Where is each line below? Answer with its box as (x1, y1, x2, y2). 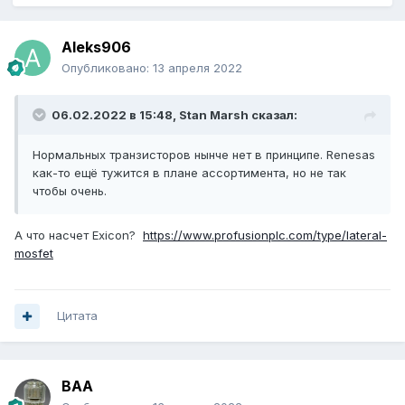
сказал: (249, 108, 297, 123)
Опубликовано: (61, 61, 153, 76)
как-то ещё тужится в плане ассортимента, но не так (33, 165, 346, 181)
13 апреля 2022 (153, 61, 242, 76)
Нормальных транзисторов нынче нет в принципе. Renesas (33, 147, 375, 163)
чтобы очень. (33, 184, 107, 199)
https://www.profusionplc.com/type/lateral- (143, 228, 387, 243)
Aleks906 (61, 38, 131, 57)
